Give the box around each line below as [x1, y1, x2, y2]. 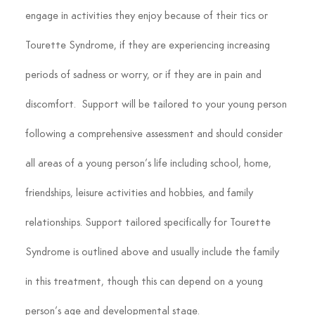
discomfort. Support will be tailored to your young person [25, 99, 290, 111]
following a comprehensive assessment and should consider [25, 129, 285, 141]
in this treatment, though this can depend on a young [25, 276, 266, 288]
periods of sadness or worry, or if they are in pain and [25, 70, 264, 82]
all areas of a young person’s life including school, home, [25, 158, 274, 170]
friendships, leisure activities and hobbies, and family [25, 188, 256, 200]
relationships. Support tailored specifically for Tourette [25, 217, 274, 229]
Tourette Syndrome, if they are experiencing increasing [25, 40, 273, 52]
